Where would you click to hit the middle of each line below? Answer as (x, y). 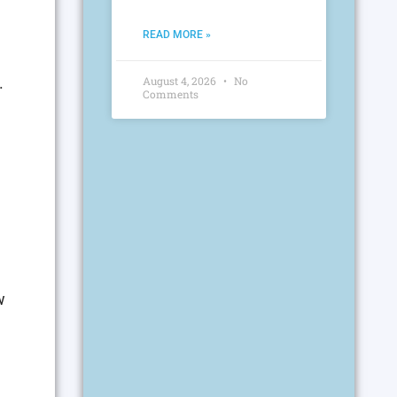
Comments (171, 94)
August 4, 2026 (181, 81)
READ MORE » (177, 35)
